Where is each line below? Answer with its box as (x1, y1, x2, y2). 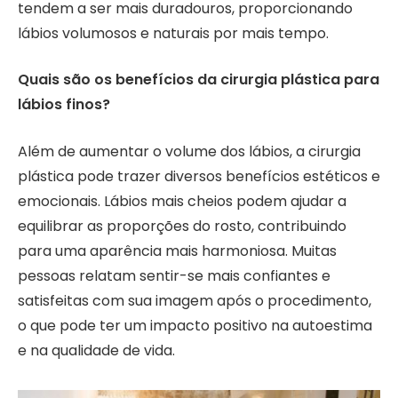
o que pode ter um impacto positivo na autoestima (18, 314, 372, 336)
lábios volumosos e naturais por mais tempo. (18, 22, 329, 44)
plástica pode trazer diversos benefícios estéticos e (18, 165, 380, 187)
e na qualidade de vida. (18, 339, 175, 361)
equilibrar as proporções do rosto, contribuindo (18, 215, 346, 236)
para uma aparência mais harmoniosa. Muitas (18, 240, 337, 261)
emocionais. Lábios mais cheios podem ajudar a (18, 190, 346, 211)
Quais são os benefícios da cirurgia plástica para (18, 69, 379, 91)
